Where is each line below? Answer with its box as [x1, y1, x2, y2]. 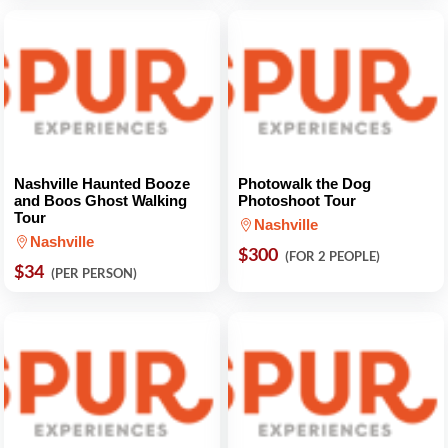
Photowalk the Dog [238, 175, 371, 192]
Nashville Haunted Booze [14, 175, 190, 192]
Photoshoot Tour [238, 192, 356, 209]
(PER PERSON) [51, 265, 137, 281]
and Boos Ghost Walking [14, 192, 187, 209]
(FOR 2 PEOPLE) [285, 248, 380, 264]
